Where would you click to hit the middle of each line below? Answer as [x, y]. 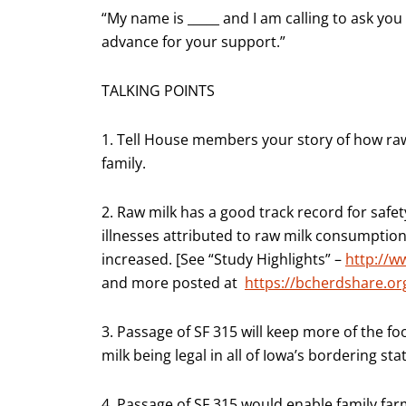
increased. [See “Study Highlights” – [223, 259]
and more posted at [173, 282]
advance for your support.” [193, 41]
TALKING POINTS [158, 90]
